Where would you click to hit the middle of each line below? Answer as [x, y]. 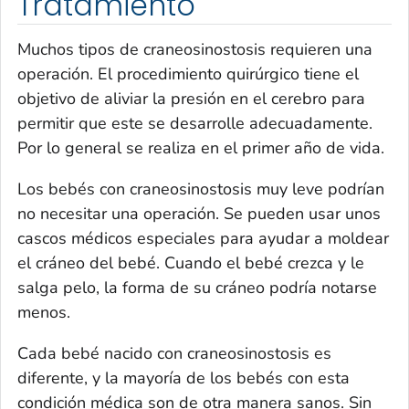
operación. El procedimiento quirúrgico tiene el [188, 73]
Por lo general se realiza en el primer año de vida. [201, 147]
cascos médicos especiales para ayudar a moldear [203, 238]
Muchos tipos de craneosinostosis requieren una [195, 49]
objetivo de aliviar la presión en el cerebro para [191, 98]
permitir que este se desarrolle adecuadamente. [195, 123]
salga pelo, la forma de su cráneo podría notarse [197, 287]
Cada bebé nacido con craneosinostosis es [174, 353]
